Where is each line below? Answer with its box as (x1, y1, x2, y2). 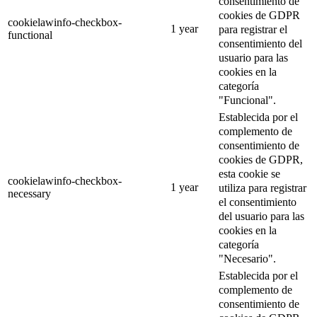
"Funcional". (219, 93, 276, 106)
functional (8, 29, 52, 42)
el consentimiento (219, 195, 296, 208)
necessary (8, 188, 51, 200)
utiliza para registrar (219, 181, 306, 194)
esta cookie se (219, 167, 280, 180)
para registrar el (219, 23, 287, 35)
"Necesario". (219, 252, 276, 265)
